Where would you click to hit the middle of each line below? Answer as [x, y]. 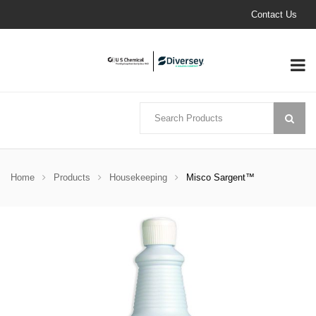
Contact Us [274, 14]
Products [72, 178]
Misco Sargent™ [220, 178]
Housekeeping [138, 178]
